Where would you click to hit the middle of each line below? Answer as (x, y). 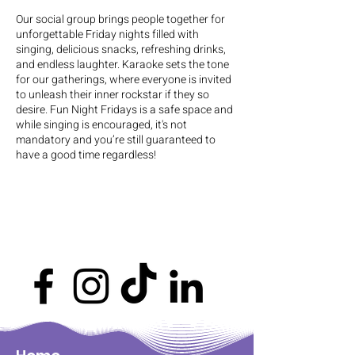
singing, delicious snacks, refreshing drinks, (121, 50)
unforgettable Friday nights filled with (107, 34)
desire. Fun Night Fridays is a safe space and (124, 110)
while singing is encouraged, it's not (101, 125)
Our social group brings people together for (120, 19)
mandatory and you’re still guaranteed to (116, 140)
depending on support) (72, 202)
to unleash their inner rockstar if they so (113, 95)
